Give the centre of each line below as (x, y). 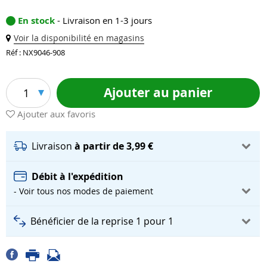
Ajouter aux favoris (56, 114)
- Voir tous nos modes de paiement (83, 191)
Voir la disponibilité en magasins (79, 38)
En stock (38, 21)
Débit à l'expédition (77, 176)
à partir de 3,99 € (114, 146)
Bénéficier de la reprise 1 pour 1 (102, 221)
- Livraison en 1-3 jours (105, 21)
